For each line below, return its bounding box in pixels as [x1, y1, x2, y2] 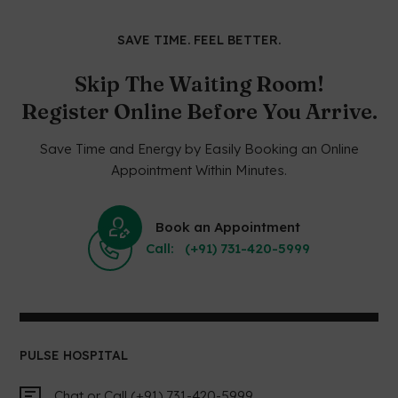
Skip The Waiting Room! [74, 70, 324, 97]
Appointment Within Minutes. [111, 161, 287, 179]
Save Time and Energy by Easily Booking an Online [39, 139, 359, 157]
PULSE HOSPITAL [20, 346, 129, 363]
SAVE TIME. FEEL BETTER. [117, 31, 281, 48]
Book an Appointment [155, 218, 300, 235]
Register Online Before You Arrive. [20, 98, 378, 124]
